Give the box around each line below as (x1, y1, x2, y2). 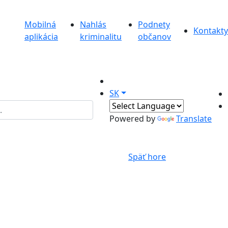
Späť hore (128, 151, 166, 162)
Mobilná (24, 19, 56, 30)
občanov (137, 31, 171, 42)
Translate (176, 113, 212, 124)
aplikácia (24, 31, 58, 42)
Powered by (109, 113, 157, 124)
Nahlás (80, 19, 107, 30)
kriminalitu (80, 31, 122, 42)
